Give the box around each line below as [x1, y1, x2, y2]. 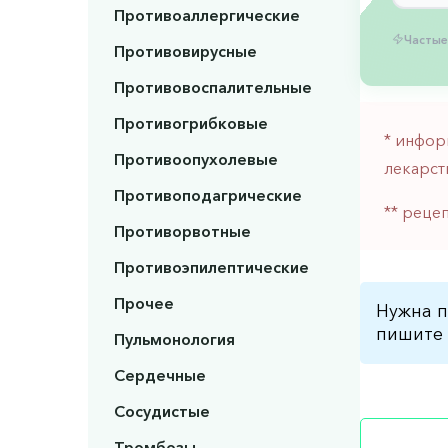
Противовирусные [113, 41, 257, 62]
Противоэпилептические [113, 257, 309, 278]
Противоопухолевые [113, 149, 278, 170]
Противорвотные [113, 221, 251, 242]
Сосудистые [113, 401, 210, 422]
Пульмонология [113, 329, 235, 350]
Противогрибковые [113, 113, 268, 134]
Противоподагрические [113, 185, 302, 206]
